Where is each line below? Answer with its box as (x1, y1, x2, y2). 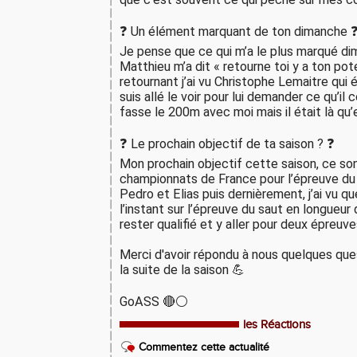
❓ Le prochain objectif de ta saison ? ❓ (120, 136, 335, 151)
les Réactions (243, 318, 311, 331)
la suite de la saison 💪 (120, 262, 245, 277)
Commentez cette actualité (139, 341, 269, 354)
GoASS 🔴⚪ (120, 294, 188, 309)
